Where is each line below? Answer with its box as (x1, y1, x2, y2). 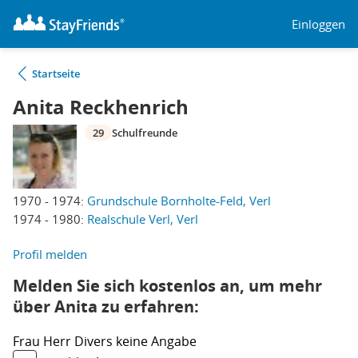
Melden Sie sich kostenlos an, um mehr (13, 275, 322, 296)
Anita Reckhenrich (13, 93, 189, 121)
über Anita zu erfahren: (13, 296, 199, 317)
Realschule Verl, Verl (87, 211, 198, 227)
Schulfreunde (112, 125, 177, 140)
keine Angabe (116, 332, 197, 350)
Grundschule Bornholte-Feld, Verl (87, 193, 271, 209)
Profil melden (13, 246, 87, 262)
